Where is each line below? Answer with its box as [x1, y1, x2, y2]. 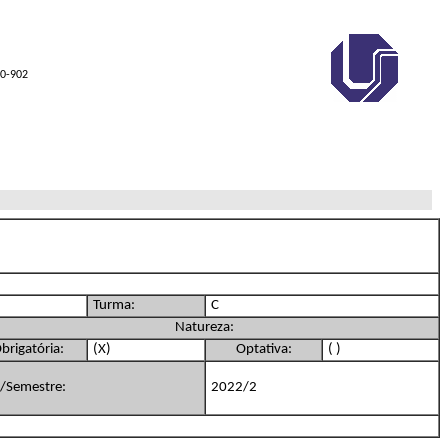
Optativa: [235, 341, 292, 357]
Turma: [93, 297, 135, 313]
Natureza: [174, 319, 234, 335]
